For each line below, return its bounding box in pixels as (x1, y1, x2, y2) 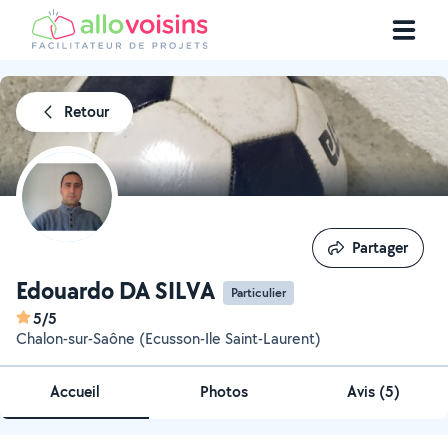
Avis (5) (346, 381, 400, 402)
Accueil (49, 381, 100, 402)
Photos (199, 381, 248, 402)
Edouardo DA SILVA (16, 274, 215, 306)
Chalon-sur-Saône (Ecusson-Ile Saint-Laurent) (16, 328, 321, 349)
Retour (64, 101, 109, 122)
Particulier (231, 283, 286, 301)
